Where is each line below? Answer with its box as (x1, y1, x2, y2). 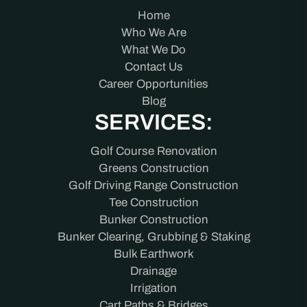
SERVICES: (94, 110, 213, 134)
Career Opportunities (99, 77, 208, 90)
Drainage (130, 264, 177, 278)
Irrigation (130, 281, 177, 295)
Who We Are (121, 25, 186, 39)
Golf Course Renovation (90, 144, 217, 158)
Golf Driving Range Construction (69, 178, 238, 192)
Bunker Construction (99, 212, 208, 226)
